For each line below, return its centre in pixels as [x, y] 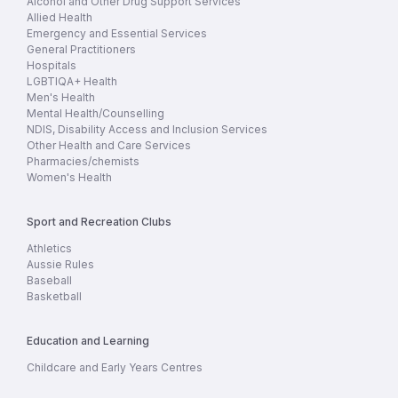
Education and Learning [88, 341]
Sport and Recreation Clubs [99, 222]
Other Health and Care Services [109, 145]
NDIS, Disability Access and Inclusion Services [147, 129]
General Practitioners [81, 49]
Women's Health [69, 177]
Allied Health [60, 17]
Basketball [54, 296]
